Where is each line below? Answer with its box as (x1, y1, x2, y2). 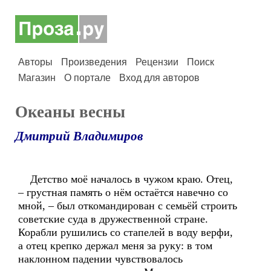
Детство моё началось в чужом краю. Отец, (18, 173, 233, 185)
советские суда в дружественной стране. (18, 213, 208, 225)
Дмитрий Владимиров (15, 129, 143, 143)
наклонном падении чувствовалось (18, 253, 183, 265)
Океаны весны (15, 103, 125, 121)
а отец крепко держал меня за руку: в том (18, 240, 212, 252)
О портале (64, 73, 111, 83)
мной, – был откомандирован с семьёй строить (18, 200, 237, 212)
